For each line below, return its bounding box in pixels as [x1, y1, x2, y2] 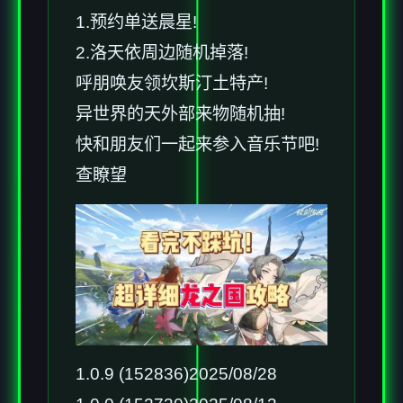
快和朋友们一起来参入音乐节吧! [76, 134, 319, 154]
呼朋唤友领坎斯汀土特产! [76, 73, 268, 93]
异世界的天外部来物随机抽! [76, 103, 285, 123]
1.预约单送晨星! [76, 12, 197, 31]
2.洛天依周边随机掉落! [76, 42, 248, 62]
